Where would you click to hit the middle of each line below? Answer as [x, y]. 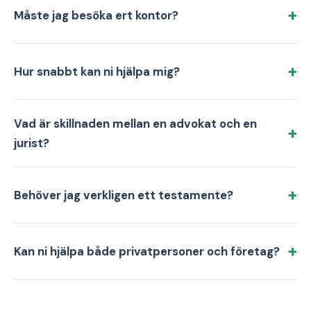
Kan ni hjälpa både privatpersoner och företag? [147, 252]
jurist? [32, 143]
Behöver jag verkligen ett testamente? [124, 195]
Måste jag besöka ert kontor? [96, 16]
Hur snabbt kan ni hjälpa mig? [97, 72]
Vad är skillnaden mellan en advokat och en [135, 124]
